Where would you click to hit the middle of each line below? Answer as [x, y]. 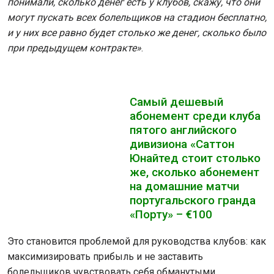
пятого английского [183, 130]
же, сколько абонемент [194, 172]
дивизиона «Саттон [182, 144]
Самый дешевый [176, 102]
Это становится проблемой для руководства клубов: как [137, 241]
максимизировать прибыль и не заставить [105, 257]
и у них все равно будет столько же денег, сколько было [137, 33]
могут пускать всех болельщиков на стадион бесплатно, [137, 17]
